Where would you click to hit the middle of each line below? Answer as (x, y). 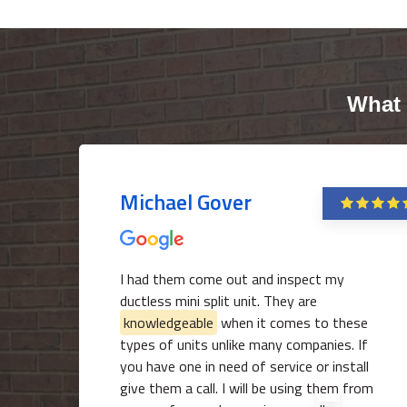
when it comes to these (293, 323)
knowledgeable (169, 323)
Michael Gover (186, 202)
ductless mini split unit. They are (218, 301)
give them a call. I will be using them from (247, 388)
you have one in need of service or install (244, 366)
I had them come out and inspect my (232, 279)
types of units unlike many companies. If (244, 344)
